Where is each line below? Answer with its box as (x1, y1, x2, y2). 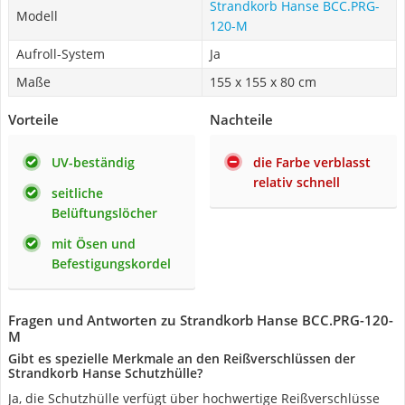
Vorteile (8, 110, 59, 128)
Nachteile (210, 110, 273, 128)
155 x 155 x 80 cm (210, 73, 316, 90)
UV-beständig (52, 154, 135, 171)
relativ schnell (253, 174, 340, 191)
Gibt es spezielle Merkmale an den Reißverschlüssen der (8, 350, 355, 367)
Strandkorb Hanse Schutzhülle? (8, 364, 202, 381)
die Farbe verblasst (253, 154, 371, 171)
